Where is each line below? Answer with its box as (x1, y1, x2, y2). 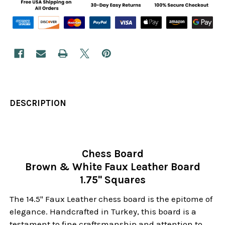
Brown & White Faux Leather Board (25, 160, 200, 173)
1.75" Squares (79, 173, 146, 186)
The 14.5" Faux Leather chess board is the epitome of (10, 193, 213, 204)
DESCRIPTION (10, 97, 67, 108)
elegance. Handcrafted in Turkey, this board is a (10, 206, 197, 216)
